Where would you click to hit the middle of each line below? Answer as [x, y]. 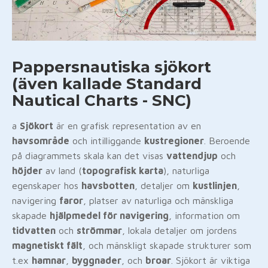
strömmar [99, 230]
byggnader [97, 260]
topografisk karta [123, 170]
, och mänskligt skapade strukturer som [167, 245]
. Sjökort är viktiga [211, 260]
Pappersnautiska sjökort [112, 67]
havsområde [41, 141]
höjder [27, 170]
